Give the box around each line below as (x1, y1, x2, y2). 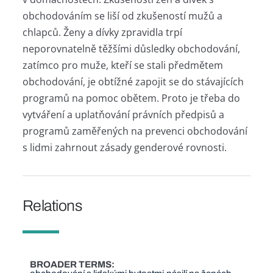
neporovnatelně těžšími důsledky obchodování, (22, 41, 240, 55)
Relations (22, 197, 82, 214)
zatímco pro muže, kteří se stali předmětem (22, 58, 223, 72)
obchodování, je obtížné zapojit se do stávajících (22, 74, 244, 88)
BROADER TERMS (30, 260, 112, 270)
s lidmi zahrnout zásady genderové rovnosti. (22, 140, 227, 154)
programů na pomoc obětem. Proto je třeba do (22, 91, 240, 105)
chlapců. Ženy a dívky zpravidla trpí (22, 25, 182, 39)
